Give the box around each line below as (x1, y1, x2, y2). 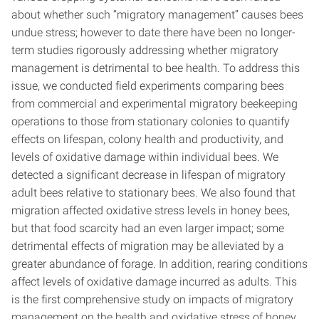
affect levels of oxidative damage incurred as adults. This (11, 275, 297, 288)
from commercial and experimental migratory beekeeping (11, 97, 298, 110)
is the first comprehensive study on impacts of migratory (11, 293, 293, 306)
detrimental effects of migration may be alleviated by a (11, 239, 284, 253)
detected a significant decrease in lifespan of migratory (11, 168, 286, 182)
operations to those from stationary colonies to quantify (11, 115, 290, 128)
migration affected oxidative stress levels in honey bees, (11, 204, 290, 217)
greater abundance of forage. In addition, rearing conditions (11, 257, 308, 271)
